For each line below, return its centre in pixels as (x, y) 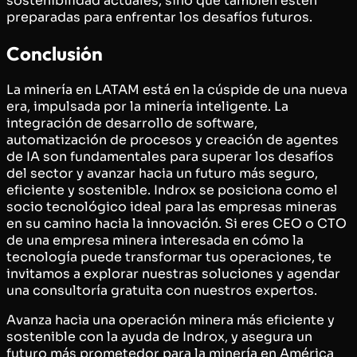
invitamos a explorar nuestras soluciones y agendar (173, 273)
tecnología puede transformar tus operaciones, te (169, 257)
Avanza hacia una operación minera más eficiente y (171, 320)
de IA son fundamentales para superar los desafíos (170, 156)
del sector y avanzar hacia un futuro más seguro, (162, 173)
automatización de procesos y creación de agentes (173, 139)
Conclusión (55, 53)
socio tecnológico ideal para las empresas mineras (172, 206)
